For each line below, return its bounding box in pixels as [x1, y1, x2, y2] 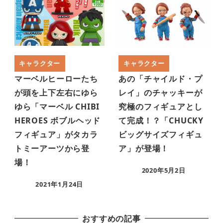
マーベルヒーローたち [14, 73, 98, 84]
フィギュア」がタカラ [14, 128, 98, 140]
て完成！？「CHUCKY [118, 114, 204, 126]
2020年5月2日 [141, 165, 186, 175]
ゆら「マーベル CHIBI [14, 101, 100, 112]
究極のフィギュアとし [118, 101, 203, 112]
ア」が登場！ [118, 142, 169, 154]
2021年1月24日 [35, 179, 84, 189]
